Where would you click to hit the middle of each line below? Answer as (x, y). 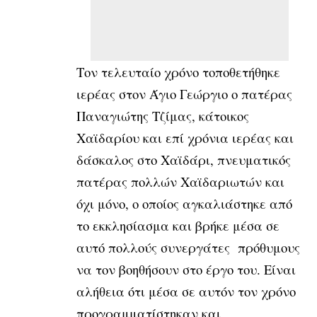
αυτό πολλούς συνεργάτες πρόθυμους (188, 247)
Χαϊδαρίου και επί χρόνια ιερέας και (185, 137)
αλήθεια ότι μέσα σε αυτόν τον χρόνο (186, 291)
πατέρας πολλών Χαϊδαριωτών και (180, 181)
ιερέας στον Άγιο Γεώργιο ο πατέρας (184, 93)
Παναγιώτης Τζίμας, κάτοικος (163, 115)
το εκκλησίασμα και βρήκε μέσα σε (178, 225)
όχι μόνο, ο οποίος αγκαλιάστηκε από (184, 203)
